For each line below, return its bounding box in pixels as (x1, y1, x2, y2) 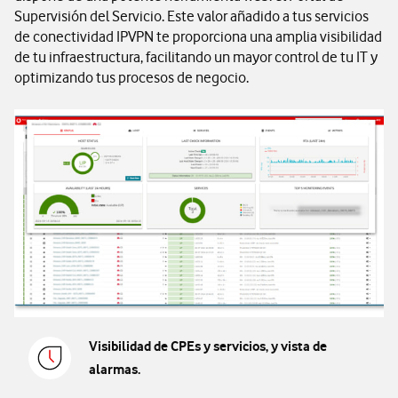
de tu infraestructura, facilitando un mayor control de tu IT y (14, 48, 378, 66)
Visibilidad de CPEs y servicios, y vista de (89, 338, 327, 355)
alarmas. (89, 361, 140, 378)
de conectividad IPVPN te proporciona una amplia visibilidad (14, 28, 382, 45)
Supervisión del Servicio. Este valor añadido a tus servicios (14, 7, 369, 25)
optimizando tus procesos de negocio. (14, 68, 249, 86)
